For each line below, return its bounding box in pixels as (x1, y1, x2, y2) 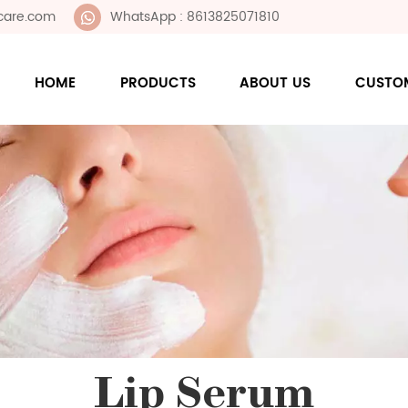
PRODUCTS (119, 71, 196, 95)
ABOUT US (240, 71, 311, 95)
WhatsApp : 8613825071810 (110, 6, 280, 27)
